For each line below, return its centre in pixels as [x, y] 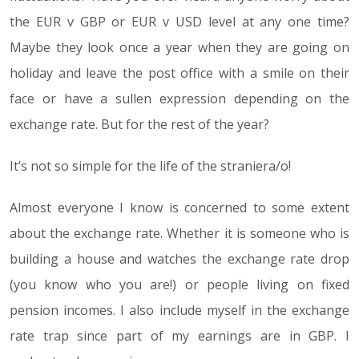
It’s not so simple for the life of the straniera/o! [150, 166]
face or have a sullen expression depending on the [179, 99]
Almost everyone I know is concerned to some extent [179, 208]
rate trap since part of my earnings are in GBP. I [179, 336]
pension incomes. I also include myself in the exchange [179, 311]
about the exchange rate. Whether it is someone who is [179, 234]
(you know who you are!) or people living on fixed [179, 285]
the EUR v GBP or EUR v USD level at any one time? [179, 22]
